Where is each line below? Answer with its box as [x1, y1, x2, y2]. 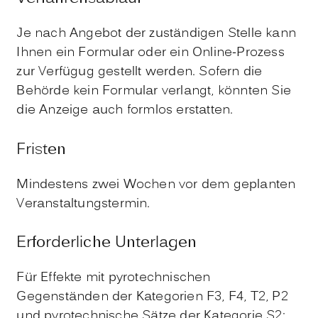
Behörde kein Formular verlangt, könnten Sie [16, 81, 291, 101]
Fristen [16, 138, 67, 162]
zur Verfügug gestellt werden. [16, 62, 196, 82]
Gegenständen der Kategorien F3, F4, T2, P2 [16, 287, 288, 307]
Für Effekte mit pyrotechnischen [16, 268, 211, 288]
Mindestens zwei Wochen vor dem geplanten [16, 175, 296, 194]
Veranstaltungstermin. [16, 194, 150, 214]
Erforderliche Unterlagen [16, 231, 197, 256]
